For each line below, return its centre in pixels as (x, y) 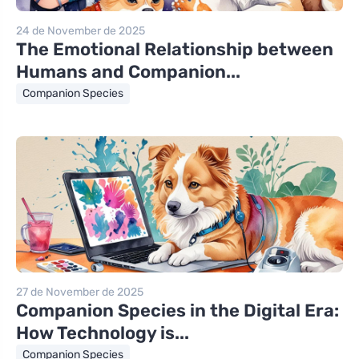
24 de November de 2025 (81, 30)
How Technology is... (103, 333)
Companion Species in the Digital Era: (177, 310)
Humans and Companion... (128, 71)
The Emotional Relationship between (175, 49)
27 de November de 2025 (80, 292)
